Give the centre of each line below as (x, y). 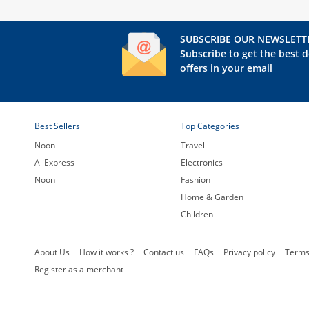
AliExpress (54, 162)
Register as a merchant (79, 269)
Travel (193, 145)
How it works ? (107, 252)
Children (197, 214)
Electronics (202, 162)
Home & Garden (212, 197)
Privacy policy (249, 252)
